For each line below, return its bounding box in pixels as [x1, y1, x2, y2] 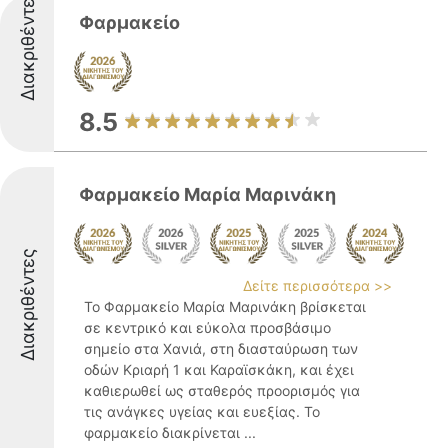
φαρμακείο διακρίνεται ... [84, 424, 256, 441]
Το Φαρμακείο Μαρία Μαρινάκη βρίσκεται [84, 298, 366, 315]
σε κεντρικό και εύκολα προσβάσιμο [84, 319, 331, 336]
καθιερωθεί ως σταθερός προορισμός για [84, 382, 360, 399]
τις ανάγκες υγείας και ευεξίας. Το [84, 403, 320, 420]
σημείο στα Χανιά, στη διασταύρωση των [84, 340, 358, 357]
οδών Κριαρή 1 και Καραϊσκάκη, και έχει [84, 361, 354, 378]
